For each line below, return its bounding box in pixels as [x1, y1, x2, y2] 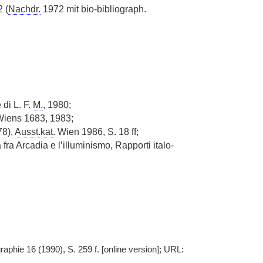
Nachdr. [8, 4, 41, 14]
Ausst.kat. [14, 127, 55, 137]
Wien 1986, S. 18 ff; [55, 127, 139, 137]
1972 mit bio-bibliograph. [40, 4, 146, 14]
